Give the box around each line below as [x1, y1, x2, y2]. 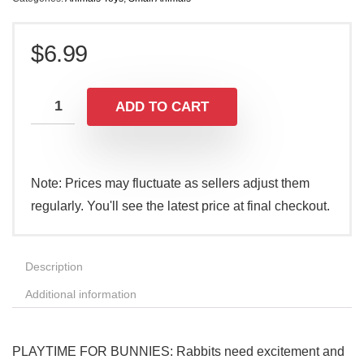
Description [25, 260, 83, 274]
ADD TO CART [115, 99, 209, 115]
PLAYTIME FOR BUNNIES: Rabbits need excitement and [12, 344, 344, 359]
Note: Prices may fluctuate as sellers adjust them [31, 176, 310, 191]
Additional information [25, 288, 136, 301]
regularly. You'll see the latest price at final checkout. [31, 199, 330, 214]
